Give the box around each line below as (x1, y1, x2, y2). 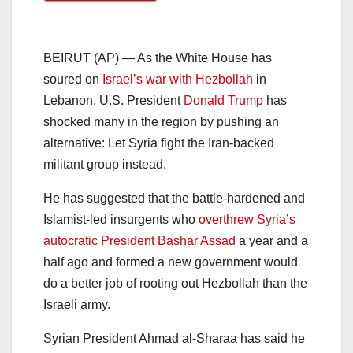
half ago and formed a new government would (43, 255, 298, 269)
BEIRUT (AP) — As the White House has (43, 50, 272, 65)
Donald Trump (184, 93, 263, 107)
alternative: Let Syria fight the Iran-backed (43, 136, 274, 150)
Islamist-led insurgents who (43, 212, 199, 226)
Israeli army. (43, 297, 110, 311)
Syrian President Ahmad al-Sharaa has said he (43, 331, 305, 345)
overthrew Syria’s (199, 212, 295, 226)
